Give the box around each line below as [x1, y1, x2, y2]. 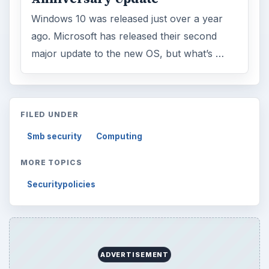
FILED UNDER [20, 109, 79, 119]
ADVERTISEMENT [100, 250, 169, 259]
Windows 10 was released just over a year [31, 13, 223, 25]
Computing [96, 131, 143, 141]
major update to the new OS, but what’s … [31, 47, 225, 60]
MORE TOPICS [20, 157, 83, 167]
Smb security [27, 131, 82, 141]
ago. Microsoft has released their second [31, 30, 217, 43]
